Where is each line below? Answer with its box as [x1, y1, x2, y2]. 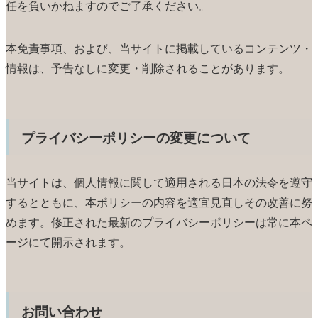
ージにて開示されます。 [6, 233, 131, 250]
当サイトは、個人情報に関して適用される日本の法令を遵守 [6, 173, 312, 190]
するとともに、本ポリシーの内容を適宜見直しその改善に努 [6, 193, 312, 210]
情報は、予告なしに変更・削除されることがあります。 [6, 60, 290, 77]
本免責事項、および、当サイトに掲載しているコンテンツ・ [6, 40, 312, 57]
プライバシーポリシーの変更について [21, 127, 251, 148]
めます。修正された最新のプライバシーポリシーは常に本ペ [6, 213, 312, 230]
